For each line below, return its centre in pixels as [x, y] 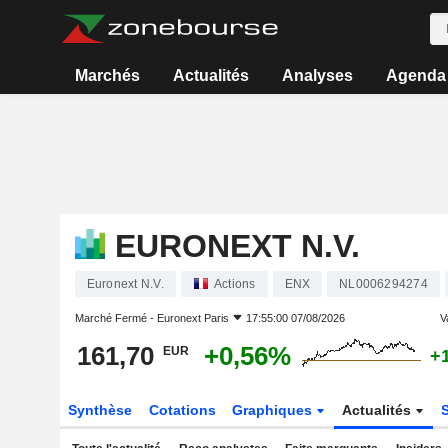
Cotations [182, 410]
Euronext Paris [192, 318]
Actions [234, 284]
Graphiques [274, 410]
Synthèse [99, 410]
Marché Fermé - [115, 318]
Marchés [108, 75]
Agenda [415, 75]
